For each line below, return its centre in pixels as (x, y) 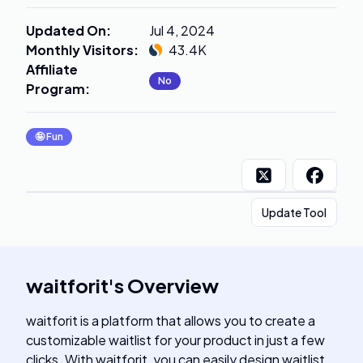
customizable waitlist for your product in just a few (175, 340)
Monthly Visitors (80, 50)
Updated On (66, 30)
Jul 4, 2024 (182, 30)
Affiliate (52, 69)
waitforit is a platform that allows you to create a (171, 320)
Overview (173, 285)
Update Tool (294, 212)
